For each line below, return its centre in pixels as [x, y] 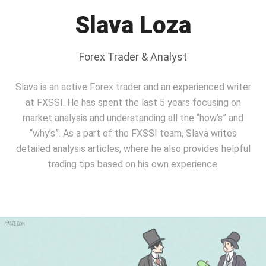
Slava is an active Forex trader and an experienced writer [133, 87]
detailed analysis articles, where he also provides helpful [133, 149]
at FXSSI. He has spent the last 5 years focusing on [133, 102]
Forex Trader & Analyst [133, 57]
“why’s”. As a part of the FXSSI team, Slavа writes [133, 133]
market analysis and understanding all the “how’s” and [133, 118]
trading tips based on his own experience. [133, 164]
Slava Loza [133, 25]
